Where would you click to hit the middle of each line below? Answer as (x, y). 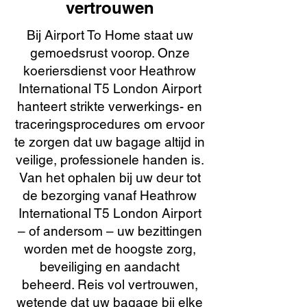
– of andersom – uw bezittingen (110, 231)
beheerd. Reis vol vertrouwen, (110, 284)
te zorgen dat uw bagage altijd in (110, 142)
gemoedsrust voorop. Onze (110, 53)
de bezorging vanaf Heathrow (110, 195)
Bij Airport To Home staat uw (110, 35)
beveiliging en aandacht (110, 267)
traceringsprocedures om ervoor (110, 124)
